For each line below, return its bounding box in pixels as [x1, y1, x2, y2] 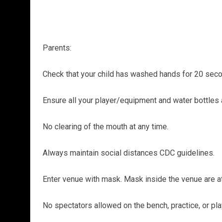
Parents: [42, 43, 71, 53]
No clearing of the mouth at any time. [42, 121, 168, 131]
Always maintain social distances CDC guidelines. [42, 148, 215, 158]
